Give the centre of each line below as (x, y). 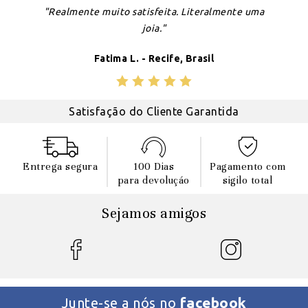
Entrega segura (60, 166)
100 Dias (154, 166)
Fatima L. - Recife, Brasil (154, 58)
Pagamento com (248, 166)
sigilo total (248, 180)
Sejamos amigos (154, 213)
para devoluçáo (154, 180)
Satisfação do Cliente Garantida (154, 111)
